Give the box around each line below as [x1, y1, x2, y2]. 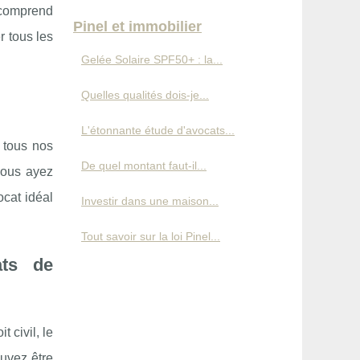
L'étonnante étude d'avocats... [81, 123, 235, 137]
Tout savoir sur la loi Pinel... [81, 229, 220, 243]
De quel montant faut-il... [81, 158, 207, 172]
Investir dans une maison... [81, 194, 219, 207]
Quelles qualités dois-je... [81, 88, 209, 101]
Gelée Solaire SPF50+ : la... [81, 52, 223, 66]
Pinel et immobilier [73, 18, 202, 35]
